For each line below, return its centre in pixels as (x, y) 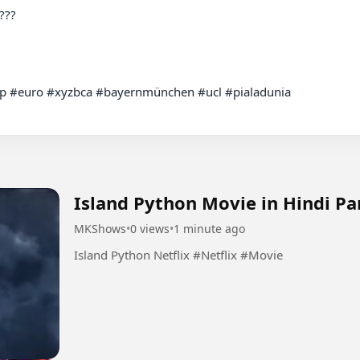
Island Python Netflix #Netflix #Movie (238, 254)
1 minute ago (209, 228)
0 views (150, 228)
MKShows (100, 228)
